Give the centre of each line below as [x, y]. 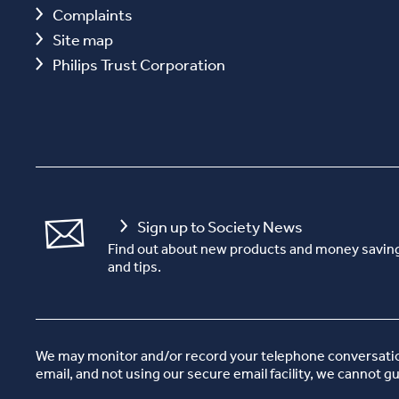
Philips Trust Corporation [139, 64]
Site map [83, 39]
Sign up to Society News [220, 226]
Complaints [93, 14]
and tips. [134, 266]
